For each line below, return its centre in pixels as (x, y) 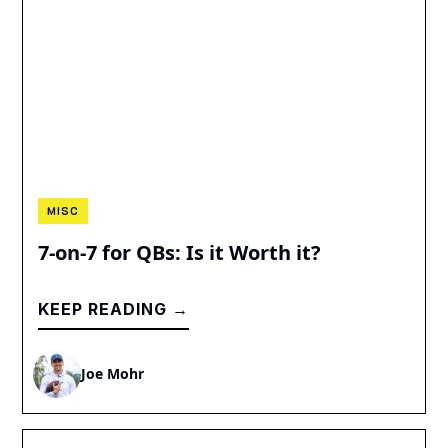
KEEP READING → (114, 308)
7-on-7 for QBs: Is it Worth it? (180, 252)
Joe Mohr (113, 374)
